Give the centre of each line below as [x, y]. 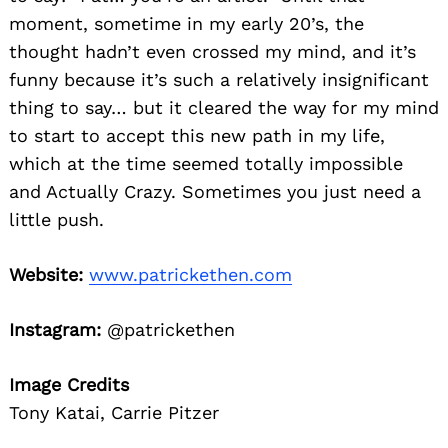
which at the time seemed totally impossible [206, 163]
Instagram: [55, 329]
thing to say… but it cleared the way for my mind [224, 107]
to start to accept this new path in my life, [197, 135]
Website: [46, 274]
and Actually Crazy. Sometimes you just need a [215, 191]
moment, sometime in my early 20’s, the [186, 23]
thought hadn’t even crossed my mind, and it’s [212, 51]
